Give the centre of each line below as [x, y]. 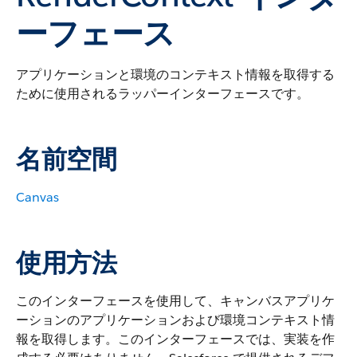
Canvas [37, 197]
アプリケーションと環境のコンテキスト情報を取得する [175, 75]
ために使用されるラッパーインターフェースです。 [163, 94]
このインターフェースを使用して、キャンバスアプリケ [175, 301]
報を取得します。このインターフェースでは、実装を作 [175, 339]
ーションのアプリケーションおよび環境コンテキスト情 [175, 320]
